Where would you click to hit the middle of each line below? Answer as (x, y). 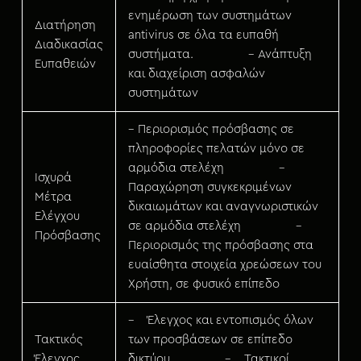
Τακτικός (58, 340)
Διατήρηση (65, 25)
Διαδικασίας (68, 45)
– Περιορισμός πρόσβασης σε (211, 129)
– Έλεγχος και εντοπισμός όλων (220, 320)
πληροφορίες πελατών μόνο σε (216, 149)
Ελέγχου (57, 216)
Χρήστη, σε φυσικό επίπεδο (203, 284)
